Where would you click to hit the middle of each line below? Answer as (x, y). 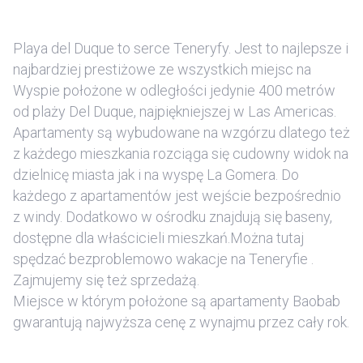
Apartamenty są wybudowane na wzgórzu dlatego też (181, 132)
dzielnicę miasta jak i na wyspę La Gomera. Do (156, 175)
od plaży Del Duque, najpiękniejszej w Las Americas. (175, 111)
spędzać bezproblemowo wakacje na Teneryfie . (163, 259)
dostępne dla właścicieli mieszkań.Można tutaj (158, 238)
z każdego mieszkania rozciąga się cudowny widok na (181, 154)
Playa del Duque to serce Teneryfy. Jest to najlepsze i (181, 48)
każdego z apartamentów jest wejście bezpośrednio (177, 196)
